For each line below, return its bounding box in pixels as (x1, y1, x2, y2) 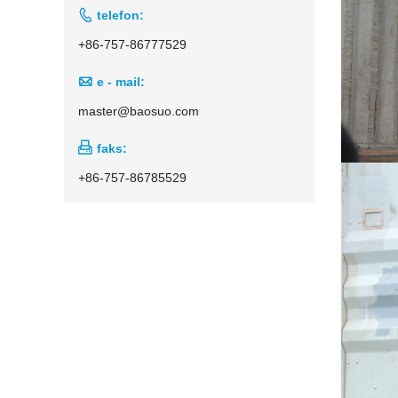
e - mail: (97, 74, 145, 89)
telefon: (97, 7, 144, 22)
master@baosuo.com (78, 103, 199, 118)
